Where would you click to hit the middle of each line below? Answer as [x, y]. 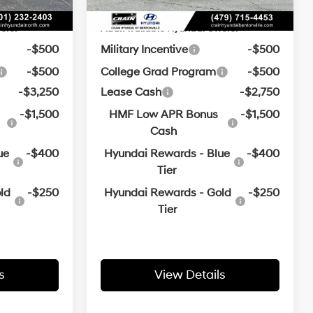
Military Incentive [145, 50]
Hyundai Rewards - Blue [167, 154]
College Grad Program [159, 72]
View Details [190, 275]
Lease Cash [131, 93]
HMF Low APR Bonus [164, 115]
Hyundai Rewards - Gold [167, 193]
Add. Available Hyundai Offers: [169, 29]
